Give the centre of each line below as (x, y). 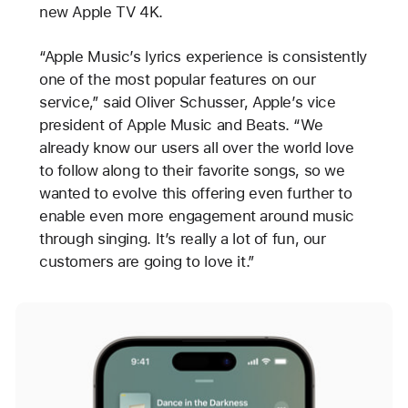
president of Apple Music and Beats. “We (181, 125)
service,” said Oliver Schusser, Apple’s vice (187, 102)
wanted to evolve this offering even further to (195, 194)
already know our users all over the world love (196, 148)
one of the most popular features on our (177, 80)
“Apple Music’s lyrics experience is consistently (203, 57)
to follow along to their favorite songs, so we (192, 171)
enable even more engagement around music (196, 216)
